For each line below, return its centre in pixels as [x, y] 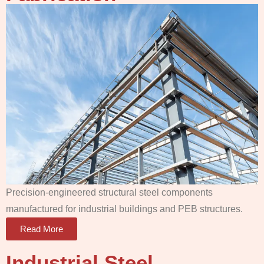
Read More [42, 229]
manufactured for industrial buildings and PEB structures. [124, 209]
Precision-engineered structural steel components [109, 192]
